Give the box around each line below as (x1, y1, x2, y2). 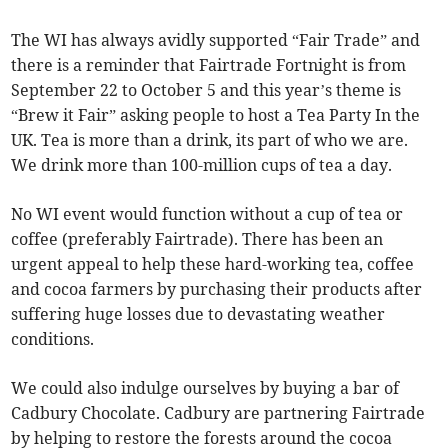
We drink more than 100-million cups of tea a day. (11, 154, 393, 175)
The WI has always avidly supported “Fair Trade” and (11, 29, 421, 50)
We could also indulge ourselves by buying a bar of (11, 377, 400, 398)
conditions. (11, 328, 95, 349)
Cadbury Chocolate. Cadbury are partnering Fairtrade (11, 402, 426, 423)
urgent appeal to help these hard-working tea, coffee (11, 253, 415, 274)
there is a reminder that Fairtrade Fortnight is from (11, 54, 407, 75)
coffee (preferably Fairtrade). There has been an (11, 228, 384, 249)
